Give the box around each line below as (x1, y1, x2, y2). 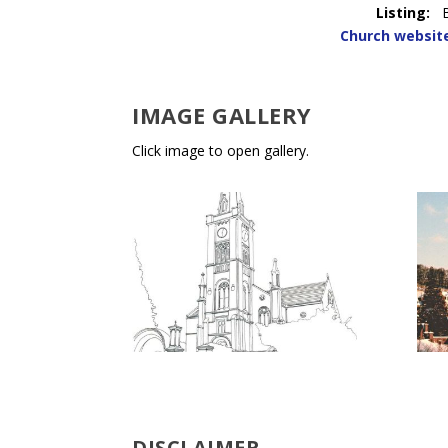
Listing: (376, 3, 431, 23)
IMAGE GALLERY (132, 99, 312, 130)
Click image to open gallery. (132, 140, 309, 160)
